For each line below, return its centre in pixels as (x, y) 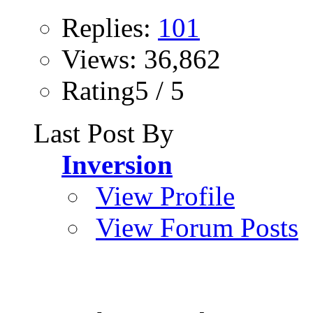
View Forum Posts (197, 228)
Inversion (117, 165)
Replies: (110, 28)
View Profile (165, 196)
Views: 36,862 (141, 59)
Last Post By (104, 133)
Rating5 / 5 (123, 91)
